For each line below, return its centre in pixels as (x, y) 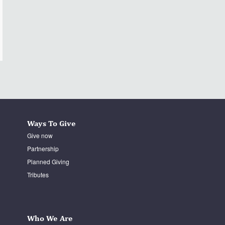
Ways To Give (51, 123)
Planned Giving (48, 161)
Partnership (43, 148)
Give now (40, 135)
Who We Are (50, 218)
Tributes (38, 174)
